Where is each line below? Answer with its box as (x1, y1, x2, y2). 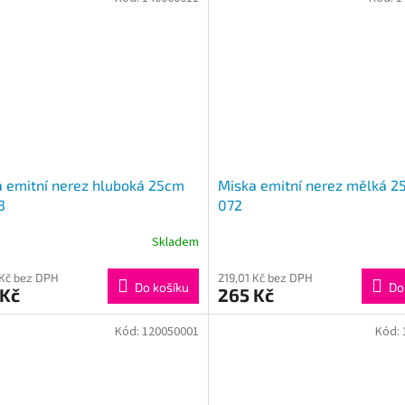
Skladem (151, 232, 199, 251)
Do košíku (134, 279, 189, 296)
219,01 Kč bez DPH (217, 270, 313, 286)
